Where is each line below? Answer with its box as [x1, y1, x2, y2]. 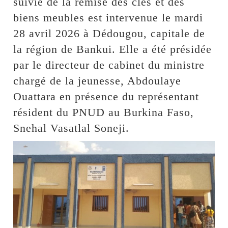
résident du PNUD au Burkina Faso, [13, 105, 194, 119]
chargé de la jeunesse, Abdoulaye [13, 74, 182, 87]
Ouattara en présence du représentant [13, 90, 199, 103]
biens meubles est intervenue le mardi [13, 11, 204, 24]
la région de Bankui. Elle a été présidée [13, 42, 212, 55]
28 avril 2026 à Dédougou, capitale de [13, 26, 206, 40]
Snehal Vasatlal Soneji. [13, 121, 130, 134]
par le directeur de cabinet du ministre [13, 58, 205, 71]
